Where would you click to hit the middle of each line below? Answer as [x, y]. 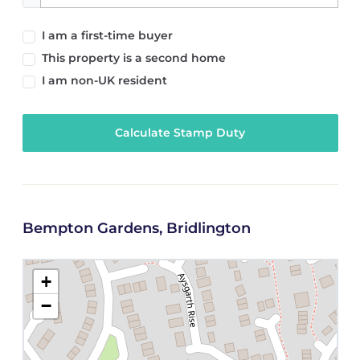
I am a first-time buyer [107, 35]
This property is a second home [133, 57]
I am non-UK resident [104, 80]
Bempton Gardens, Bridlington [136, 229]
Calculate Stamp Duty [180, 133]
